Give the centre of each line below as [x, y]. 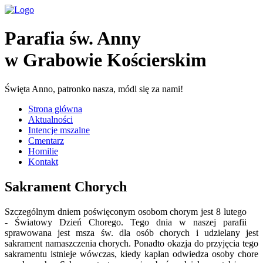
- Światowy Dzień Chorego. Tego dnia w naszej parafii [126, 222]
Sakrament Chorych [66, 186]
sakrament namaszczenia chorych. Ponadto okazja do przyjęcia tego [131, 243]
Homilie [43, 151]
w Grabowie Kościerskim [106, 60]
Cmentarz [46, 140]
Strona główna [55, 109]
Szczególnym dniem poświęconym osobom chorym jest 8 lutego [126, 211]
